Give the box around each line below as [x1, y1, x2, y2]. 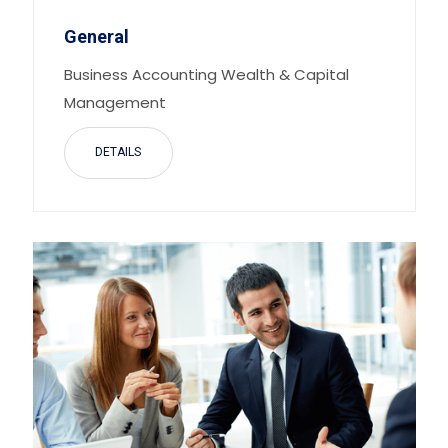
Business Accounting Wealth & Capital [63, 64, 349, 86]
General [63, 26, 129, 48]
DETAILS [94, 145, 141, 160]
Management [63, 92, 166, 114]
